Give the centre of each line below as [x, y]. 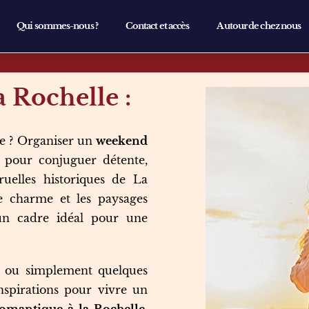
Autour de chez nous [259, 26]
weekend [122, 141]
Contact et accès [157, 26]
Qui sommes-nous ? [57, 26]
